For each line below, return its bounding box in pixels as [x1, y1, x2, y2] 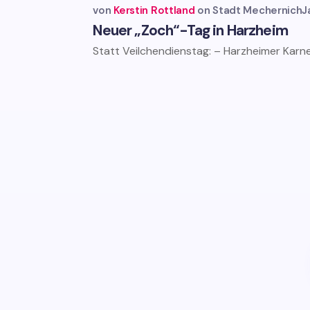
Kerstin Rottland [113, 3, 195, 17]
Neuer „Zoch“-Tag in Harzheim [93, 20, 288, 40]
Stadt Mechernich [212, 3, 302, 17]
